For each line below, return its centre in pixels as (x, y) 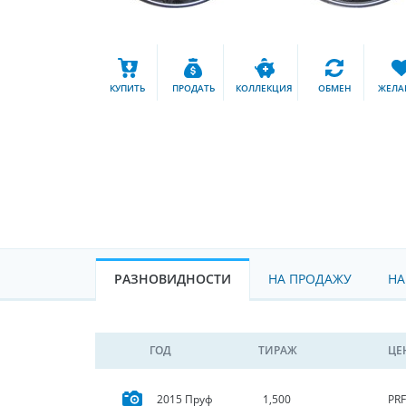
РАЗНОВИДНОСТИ (173, 279)
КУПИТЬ (128, 87)
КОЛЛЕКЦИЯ (265, 87)
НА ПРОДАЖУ (310, 279)
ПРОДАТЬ (194, 87)
